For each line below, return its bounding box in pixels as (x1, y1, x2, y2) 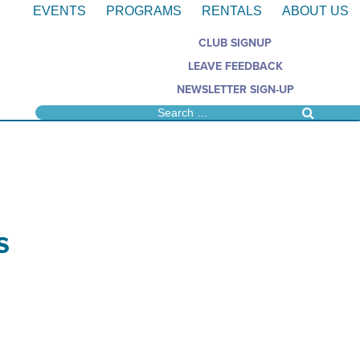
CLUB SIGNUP (198, 35, 272, 50)
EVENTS (32, 3, 86, 18)
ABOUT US (281, 3, 349, 18)
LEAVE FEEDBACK (187, 59, 283, 73)
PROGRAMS (105, 3, 182, 18)
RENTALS (201, 3, 262, 18)
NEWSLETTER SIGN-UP (176, 82, 294, 96)
